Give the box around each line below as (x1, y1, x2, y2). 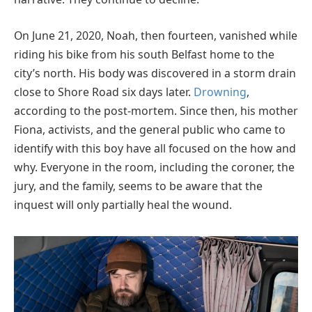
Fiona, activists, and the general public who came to (14, 121, 286, 137)
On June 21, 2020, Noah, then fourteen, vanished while (14, 27, 297, 43)
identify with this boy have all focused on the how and (14, 140, 296, 156)
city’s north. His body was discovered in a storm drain (14, 65, 296, 81)
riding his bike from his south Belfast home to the (14, 46, 274, 62)
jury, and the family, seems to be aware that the (14, 178, 263, 194)
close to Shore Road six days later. (14, 84, 194, 100)
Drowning (194, 84, 247, 100)
